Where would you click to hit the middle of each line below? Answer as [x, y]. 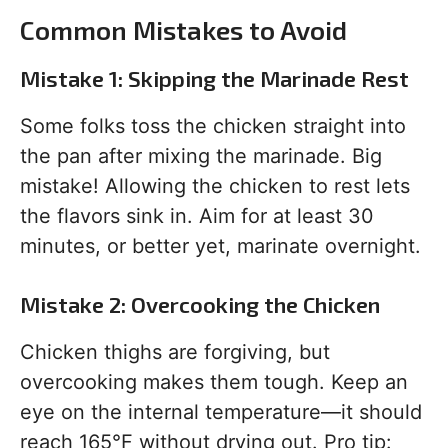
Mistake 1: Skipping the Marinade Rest [214, 78]
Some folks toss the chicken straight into [213, 126]
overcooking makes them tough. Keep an [214, 382]
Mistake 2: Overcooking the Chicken [200, 304]
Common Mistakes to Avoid [183, 30]
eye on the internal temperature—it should [221, 412]
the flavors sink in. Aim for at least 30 [197, 216]
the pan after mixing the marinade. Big [201, 156]
